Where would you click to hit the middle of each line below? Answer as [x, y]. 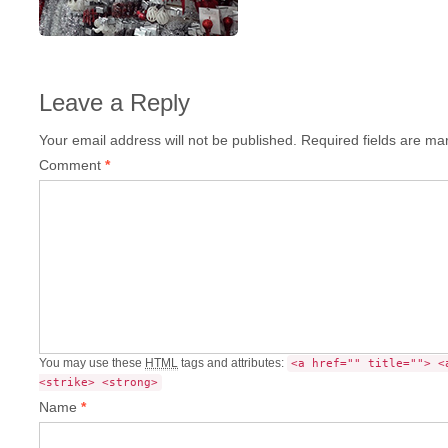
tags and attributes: [232, 363]
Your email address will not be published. [168, 140]
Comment [72, 165]
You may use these [92, 363]
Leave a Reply [114, 103]
